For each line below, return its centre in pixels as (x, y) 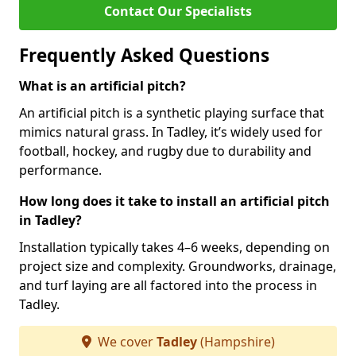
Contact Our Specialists (178, 11)
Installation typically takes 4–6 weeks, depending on (174, 247)
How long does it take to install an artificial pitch (174, 201)
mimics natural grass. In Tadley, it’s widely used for (171, 132)
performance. (60, 170)
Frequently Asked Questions (144, 55)
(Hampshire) (236, 342)
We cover (125, 342)
